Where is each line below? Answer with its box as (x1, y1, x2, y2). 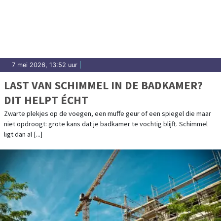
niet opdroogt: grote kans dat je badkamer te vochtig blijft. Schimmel (4, 119, 208, 129)
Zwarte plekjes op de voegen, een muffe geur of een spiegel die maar (4, 109, 211, 118)
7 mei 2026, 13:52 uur (12, 61, 77, 69)
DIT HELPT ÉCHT (4, 93, 88, 108)
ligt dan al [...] (4, 130, 42, 139)
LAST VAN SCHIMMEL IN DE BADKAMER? (4, 78, 203, 93)
